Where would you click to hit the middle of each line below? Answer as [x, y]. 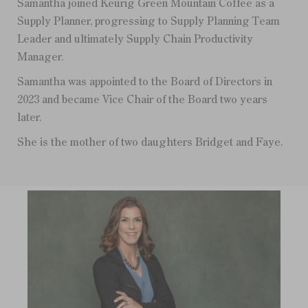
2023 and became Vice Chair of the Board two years [142, 100]
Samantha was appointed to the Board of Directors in [145, 82]
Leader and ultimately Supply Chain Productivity [135, 40]
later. [30, 118]
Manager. [41, 57]
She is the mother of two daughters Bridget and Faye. [150, 143]
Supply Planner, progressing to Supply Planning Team [148, 22]
